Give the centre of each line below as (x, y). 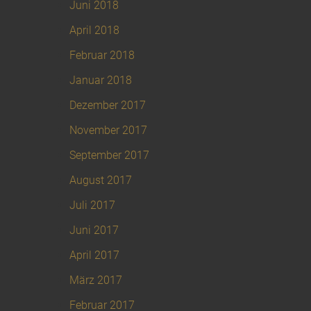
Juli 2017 (92, 205)
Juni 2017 (94, 230)
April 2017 (94, 255)
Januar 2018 (101, 81)
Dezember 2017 (108, 106)
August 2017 (101, 180)
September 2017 (109, 155)
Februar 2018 (102, 56)
